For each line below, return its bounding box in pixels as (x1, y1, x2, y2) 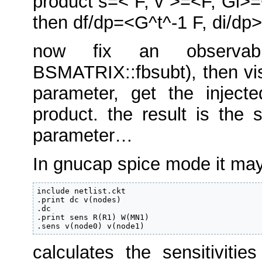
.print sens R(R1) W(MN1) (37, 213, 150, 222)
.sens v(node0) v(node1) (37, 222, 145, 231)
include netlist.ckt (37, 187, 126, 196)
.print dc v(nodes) (37, 195, 122, 205)
